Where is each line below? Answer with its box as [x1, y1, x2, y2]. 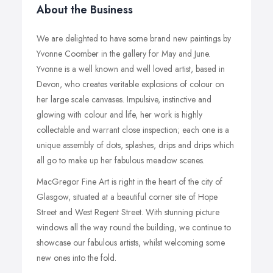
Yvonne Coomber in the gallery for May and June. [37, 48, 210, 60]
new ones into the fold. [37, 252, 116, 264]
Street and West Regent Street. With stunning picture [37, 206, 219, 218]
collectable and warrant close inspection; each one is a [37, 124, 229, 136]
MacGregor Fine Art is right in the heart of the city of [37, 175, 222, 188]
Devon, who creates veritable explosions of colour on [37, 78, 224, 90]
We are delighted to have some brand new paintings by [37, 32, 231, 44]
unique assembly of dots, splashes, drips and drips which [37, 139, 234, 151]
